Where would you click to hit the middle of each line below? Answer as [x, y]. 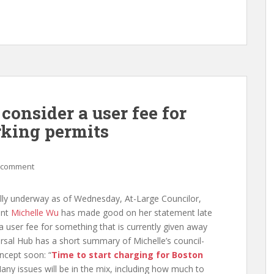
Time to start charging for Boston [127, 255]
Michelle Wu [35, 213]
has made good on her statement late [135, 213]
